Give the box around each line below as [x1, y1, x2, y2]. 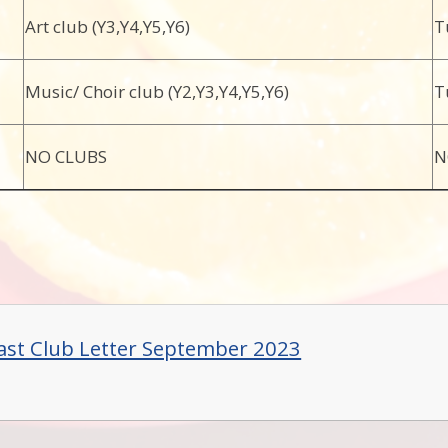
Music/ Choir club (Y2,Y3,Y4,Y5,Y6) [25, 80, 290, 103]
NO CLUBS [25, 145, 108, 168]
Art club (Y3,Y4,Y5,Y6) [25, 15, 191, 38]
